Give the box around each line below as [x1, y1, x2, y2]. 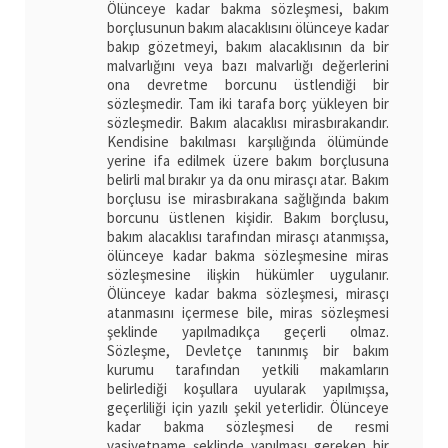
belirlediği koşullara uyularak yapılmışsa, [107, 379, 389, 399]
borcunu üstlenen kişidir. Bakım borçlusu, [107, 208, 389, 228]
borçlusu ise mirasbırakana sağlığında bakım [107, 189, 389, 209]
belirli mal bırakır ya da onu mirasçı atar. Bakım [107, 170, 389, 190]
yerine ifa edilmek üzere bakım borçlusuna [107, 151, 389, 171]
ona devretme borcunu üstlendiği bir [107, 75, 389, 95]
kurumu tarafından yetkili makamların [107, 360, 389, 380]
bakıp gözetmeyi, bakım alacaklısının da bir [107, 37, 389, 57]
